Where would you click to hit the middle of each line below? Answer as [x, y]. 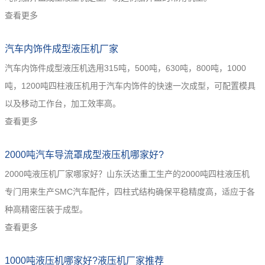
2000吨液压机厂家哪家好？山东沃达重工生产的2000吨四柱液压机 [127, 174]
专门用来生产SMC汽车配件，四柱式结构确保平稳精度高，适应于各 [130, 192]
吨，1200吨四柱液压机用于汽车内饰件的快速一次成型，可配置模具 [130, 86]
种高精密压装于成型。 [46, 209]
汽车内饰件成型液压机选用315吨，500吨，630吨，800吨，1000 [125, 68]
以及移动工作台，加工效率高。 [63, 104]
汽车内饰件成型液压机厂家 [62, 49]
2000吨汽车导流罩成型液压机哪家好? [84, 155]
